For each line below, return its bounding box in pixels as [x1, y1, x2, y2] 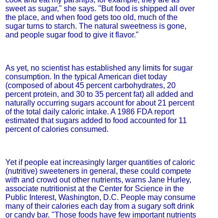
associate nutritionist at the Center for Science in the [5, 184, 184, 193]
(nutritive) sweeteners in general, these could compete [5, 167, 191, 175]
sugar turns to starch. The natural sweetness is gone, [5, 22, 186, 30]
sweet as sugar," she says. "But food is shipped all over [5, 4, 195, 13]
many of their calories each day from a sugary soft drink [5, 202, 194, 210]
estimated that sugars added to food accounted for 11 [5, 116, 187, 125]
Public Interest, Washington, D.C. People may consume [5, 193, 196, 201]
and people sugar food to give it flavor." [5, 31, 139, 39]
